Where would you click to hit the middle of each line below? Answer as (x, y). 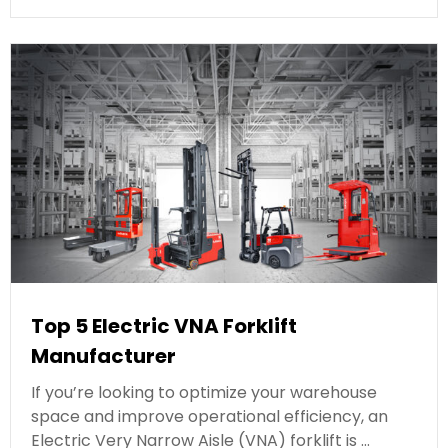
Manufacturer (103, 356)
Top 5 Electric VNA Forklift (164, 326)
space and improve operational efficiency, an (209, 417)
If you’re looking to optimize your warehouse (204, 393)
